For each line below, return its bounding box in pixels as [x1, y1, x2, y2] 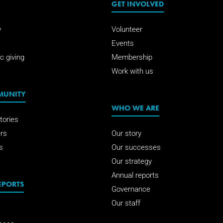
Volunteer [111, 24, 142, 34]
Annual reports [111, 171, 159, 180]
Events [111, 38, 134, 48]
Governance [111, 185, 150, 194]
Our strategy [111, 157, 152, 166]
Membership [111, 52, 152, 62]
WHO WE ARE [111, 103, 159, 112]
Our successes [111, 143, 161, 152]
